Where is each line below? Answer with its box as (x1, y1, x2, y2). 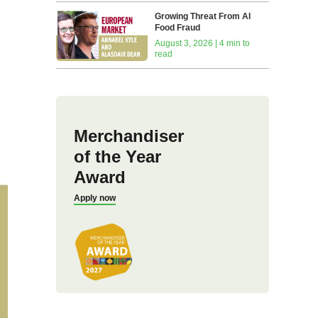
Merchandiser (73, 126, 184, 146)
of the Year (73, 146, 161, 166)
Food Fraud (155, 22, 201, 33)
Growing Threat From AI (155, 11, 251, 21)
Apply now (73, 192, 116, 203)
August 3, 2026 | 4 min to (155, 38, 251, 48)
